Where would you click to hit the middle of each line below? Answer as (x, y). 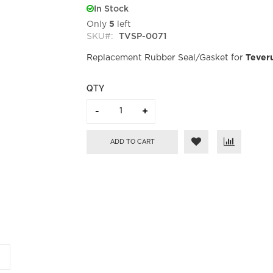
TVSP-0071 (143, 36)
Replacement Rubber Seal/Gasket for (166, 58)
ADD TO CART (132, 141)
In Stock (112, 9)
